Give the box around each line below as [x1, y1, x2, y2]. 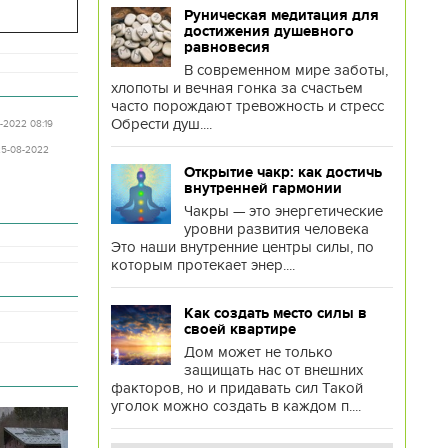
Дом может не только [183, 343, 333, 361]
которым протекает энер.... [110, 256, 295, 274]
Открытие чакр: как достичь [183, 164, 382, 180]
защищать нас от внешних [183, 361, 363, 379]
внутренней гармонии [183, 180, 342, 196]
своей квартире [183, 321, 296, 337]
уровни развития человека [183, 220, 369, 238]
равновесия [183, 39, 270, 55]
